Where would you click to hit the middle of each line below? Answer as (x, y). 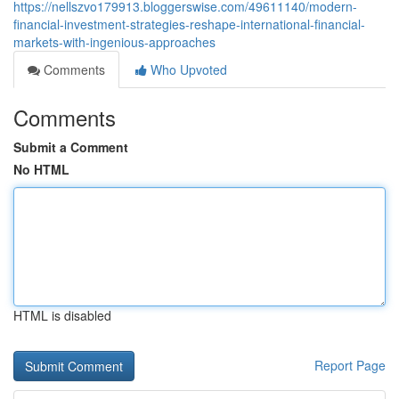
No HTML (41, 169)
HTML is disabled (62, 315)
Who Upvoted (187, 69)
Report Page (350, 365)
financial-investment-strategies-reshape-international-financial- (189, 24)
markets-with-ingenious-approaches (114, 42)
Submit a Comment (71, 147)
